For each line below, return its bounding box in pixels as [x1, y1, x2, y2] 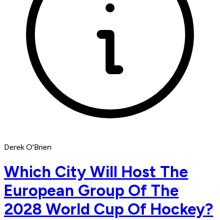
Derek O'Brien [4, 142, 52, 152]
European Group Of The [4, 181, 179, 200]
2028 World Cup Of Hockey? [4, 199, 213, 219]
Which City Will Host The [4, 162, 188, 181]
